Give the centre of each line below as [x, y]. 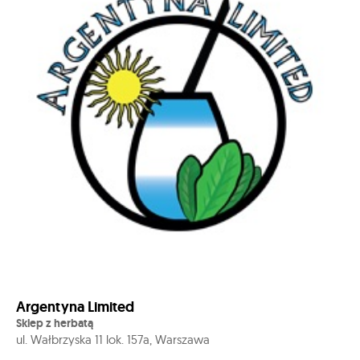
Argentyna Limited [75, 307]
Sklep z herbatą [55, 323]
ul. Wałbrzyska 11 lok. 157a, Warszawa [113, 339]
